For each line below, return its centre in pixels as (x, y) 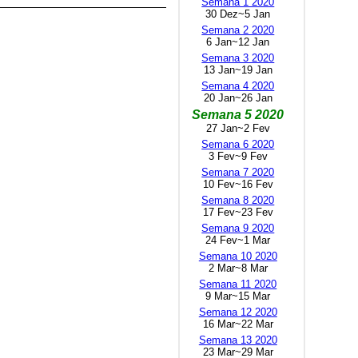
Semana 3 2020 (238, 58)
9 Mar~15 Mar (238, 296)
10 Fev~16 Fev (238, 184)
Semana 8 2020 (238, 200)
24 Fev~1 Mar (238, 240)
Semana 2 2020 (238, 30)
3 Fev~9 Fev (238, 156)
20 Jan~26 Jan (238, 97)
